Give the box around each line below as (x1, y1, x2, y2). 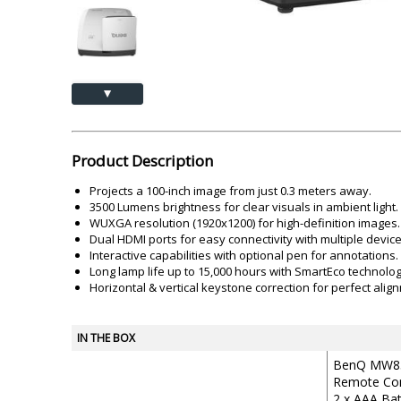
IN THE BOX (77, 330, 135, 346)
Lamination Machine (58, 4, 175, 20)
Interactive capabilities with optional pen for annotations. (90, 247, 398, 263)
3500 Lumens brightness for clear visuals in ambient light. (90, 199, 398, 215)
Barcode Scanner (224, 4, 324, 20)
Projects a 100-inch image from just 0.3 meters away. (90, 183, 371, 199)
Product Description (72, 150, 213, 171)
